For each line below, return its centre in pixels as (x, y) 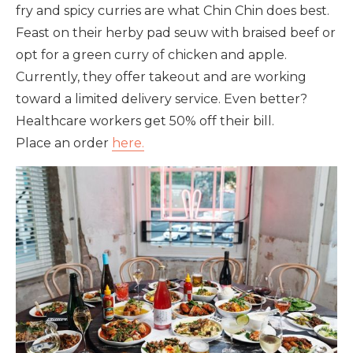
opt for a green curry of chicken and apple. (151, 54)
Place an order (64, 143)
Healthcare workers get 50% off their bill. (145, 121)
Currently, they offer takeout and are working (161, 76)
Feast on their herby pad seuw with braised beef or (176, 32)
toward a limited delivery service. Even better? (162, 98)
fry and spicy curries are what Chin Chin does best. (173, 10)
